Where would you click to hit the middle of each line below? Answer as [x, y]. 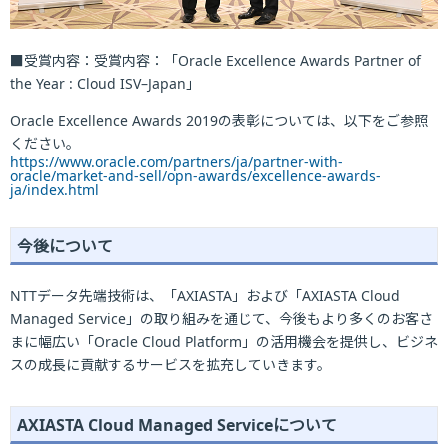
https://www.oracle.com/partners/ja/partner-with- [176, 161]
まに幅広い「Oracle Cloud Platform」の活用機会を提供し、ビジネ [224, 341]
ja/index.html [54, 189]
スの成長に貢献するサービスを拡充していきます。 [170, 364]
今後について [65, 245]
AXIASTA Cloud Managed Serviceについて [177, 424]
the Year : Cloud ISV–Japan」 [105, 83]
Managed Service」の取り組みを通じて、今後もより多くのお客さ [221, 318]
